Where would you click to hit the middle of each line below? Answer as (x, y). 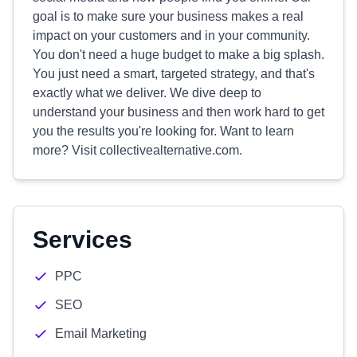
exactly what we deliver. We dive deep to (147, 93)
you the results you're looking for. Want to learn (163, 131)
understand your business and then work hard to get (178, 112)
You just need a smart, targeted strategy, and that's (174, 74)
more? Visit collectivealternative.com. (137, 150)
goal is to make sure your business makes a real (168, 16)
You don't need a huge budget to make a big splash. (178, 55)
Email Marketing (101, 333)
